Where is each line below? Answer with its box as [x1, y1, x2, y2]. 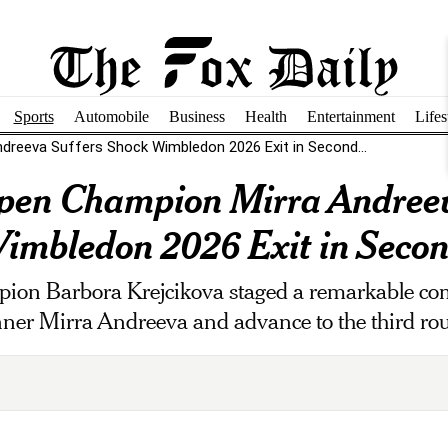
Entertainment [306, 107, 395, 125]
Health [244, 107, 287, 125]
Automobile [73, 107, 149, 125]
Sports [13, 107, 54, 125]
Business [168, 107, 225, 125]
